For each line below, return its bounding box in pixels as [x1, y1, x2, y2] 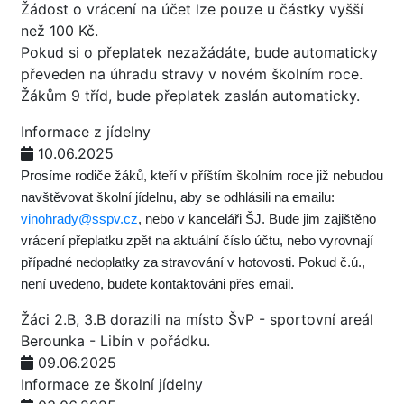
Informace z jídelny [21, 123, 151, 141]
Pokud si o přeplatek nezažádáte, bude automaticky [21, 43, 378, 61]
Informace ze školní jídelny [21, 375, 203, 393]
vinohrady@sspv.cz [21, 212, 138, 226]
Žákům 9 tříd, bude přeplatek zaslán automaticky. [21, 87, 360, 105]
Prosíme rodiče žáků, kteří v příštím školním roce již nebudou [21, 169, 383, 183]
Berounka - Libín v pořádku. [21, 332, 210, 350]
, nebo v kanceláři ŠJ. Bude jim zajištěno [138, 212, 376, 226]
